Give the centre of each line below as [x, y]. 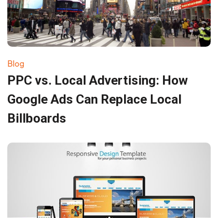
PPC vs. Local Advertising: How [98, 80]
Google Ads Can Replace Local [94, 99]
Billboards [37, 118]
